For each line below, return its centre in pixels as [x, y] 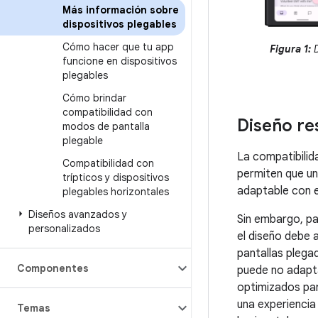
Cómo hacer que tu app [118, 47]
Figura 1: [290, 49]
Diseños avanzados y [78, 214]
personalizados [64, 229]
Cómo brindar [94, 98]
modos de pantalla [106, 126]
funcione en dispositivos [120, 61]
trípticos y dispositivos [116, 177]
